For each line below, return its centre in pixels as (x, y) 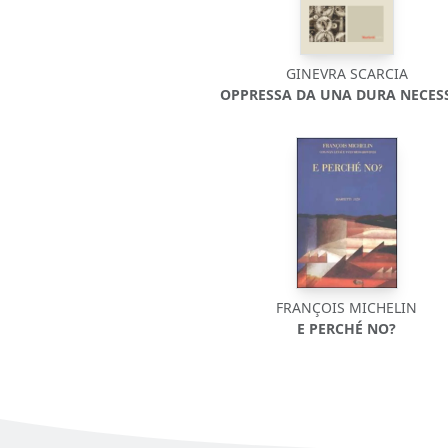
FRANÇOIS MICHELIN (347, 307)
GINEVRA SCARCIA (346, 73)
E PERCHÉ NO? (347, 328)
